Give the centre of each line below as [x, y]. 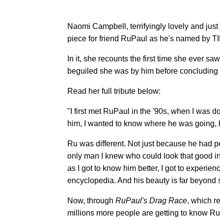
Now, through [91, 200]
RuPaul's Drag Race [151, 200]
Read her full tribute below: [114, 91]
